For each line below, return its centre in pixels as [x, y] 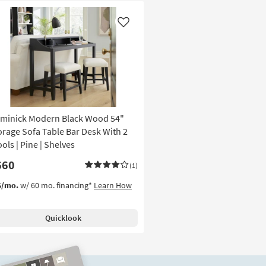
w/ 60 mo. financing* [56, 186]
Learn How [113, 186]
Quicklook [63, 218]
